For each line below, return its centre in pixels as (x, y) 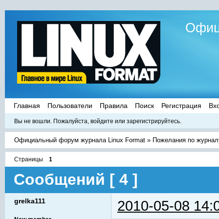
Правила (114, 105)
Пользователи (70, 105)
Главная (27, 105)
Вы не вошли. (33, 121)
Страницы (29, 159)
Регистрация (181, 105)
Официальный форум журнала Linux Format (80, 140)
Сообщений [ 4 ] (76, 180)
